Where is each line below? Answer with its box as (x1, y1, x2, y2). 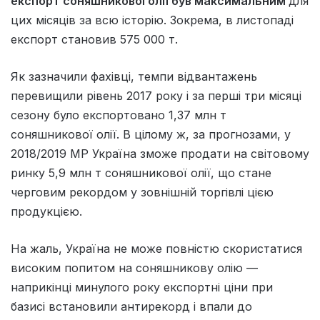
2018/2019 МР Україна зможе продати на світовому (11, 146, 309, 161)
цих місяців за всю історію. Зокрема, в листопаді (11, 13, 294, 28)
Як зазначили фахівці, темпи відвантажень (11, 69, 257, 84)
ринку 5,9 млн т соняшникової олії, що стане (11, 166, 271, 181)
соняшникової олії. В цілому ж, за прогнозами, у (11, 127, 291, 142)
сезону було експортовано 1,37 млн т (11, 108, 226, 123)
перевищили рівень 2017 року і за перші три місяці (11, 89, 301, 104)
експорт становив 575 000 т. (11, 32, 178, 47)
